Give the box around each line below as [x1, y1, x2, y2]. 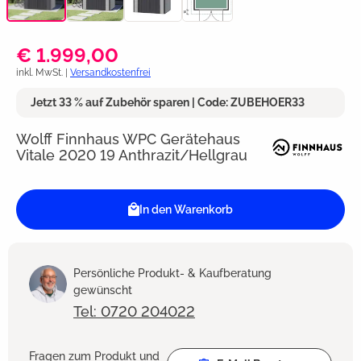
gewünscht [73, 283, 132, 297]
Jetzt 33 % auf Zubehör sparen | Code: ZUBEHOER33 [31, 95, 305, 109]
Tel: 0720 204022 [73, 302, 195, 320]
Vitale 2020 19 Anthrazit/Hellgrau [16, 147, 247, 164]
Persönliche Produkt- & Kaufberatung [73, 266, 272, 280]
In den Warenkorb [139, 202, 234, 216]
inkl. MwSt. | [16, 66, 70, 78]
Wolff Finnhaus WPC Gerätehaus [16, 131, 240, 148]
